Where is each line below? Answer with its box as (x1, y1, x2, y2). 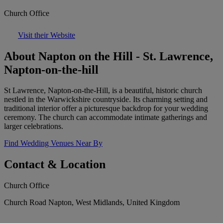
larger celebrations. (4, 122, 63, 131)
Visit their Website (18, 30, 75, 39)
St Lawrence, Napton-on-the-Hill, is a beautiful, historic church (4, 86, 202, 95)
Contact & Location (4, 158, 106, 171)
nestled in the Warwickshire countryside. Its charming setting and (4, 95, 208, 104)
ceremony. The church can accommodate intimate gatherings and (4, 113, 207, 122)
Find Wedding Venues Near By (4, 139, 103, 148)
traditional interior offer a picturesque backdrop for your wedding (4, 104, 208, 113)
